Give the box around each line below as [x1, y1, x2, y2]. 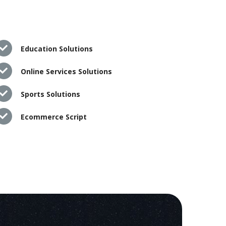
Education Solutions [20, 43, 93, 53]
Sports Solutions [20, 89, 80, 99]
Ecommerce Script [20, 111, 87, 122]
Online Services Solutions [20, 66, 112, 76]
